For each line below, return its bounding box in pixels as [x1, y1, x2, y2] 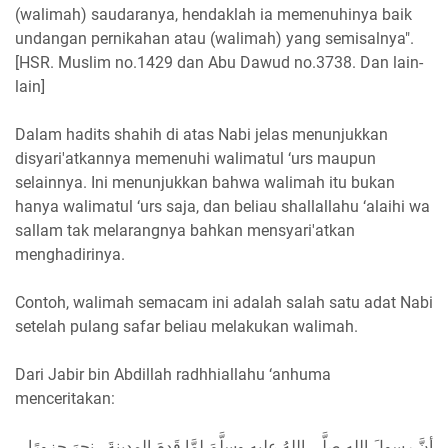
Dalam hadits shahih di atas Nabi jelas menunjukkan [15, 124, 388, 144]
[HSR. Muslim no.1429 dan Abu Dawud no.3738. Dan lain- [15, 52, 423, 72]
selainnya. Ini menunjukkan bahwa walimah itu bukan [15, 172, 395, 192]
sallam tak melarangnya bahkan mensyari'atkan [15, 220, 355, 240]
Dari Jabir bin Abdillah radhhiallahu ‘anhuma [15, 364, 331, 384]
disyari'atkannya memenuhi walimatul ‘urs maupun [15, 148, 376, 168]
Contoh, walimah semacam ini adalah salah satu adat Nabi [15, 292, 433, 312]
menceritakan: [15, 388, 115, 408]
